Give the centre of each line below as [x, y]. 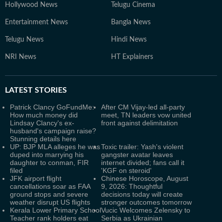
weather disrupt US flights [50, 202]
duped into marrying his [47, 155]
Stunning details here [43, 139]
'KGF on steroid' [126, 170]
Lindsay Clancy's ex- [42, 123]
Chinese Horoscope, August [145, 178]
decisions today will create [142, 194]
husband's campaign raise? [53, 131]
